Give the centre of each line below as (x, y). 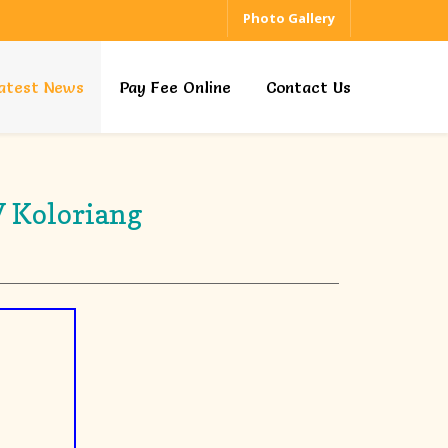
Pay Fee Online (175, 87)
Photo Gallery (289, 18)
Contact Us (308, 87)
